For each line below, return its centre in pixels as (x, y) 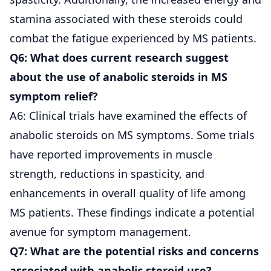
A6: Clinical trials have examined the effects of (128, 115)
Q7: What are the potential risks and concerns (134, 251)
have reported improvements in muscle (111, 154)
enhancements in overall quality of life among (128, 193)
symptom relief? (54, 96)
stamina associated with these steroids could (126, 18)
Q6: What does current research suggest (119, 57)
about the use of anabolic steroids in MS (119, 77)
